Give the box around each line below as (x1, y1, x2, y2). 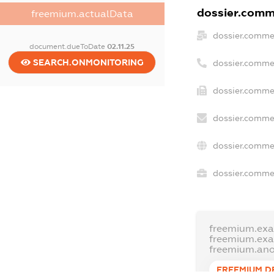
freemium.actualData (31, 9, 133, 20)
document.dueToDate (29, 42, 108, 51)
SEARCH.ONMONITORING (30, 57, 144, 68)
